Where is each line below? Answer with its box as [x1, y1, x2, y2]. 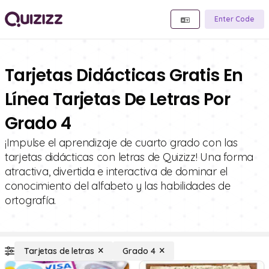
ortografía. [5, 193, 56, 207]
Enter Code [214, 14, 255, 23]
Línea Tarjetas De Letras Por [5, 88, 231, 111]
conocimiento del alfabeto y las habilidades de [5, 179, 231, 193]
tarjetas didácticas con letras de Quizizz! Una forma [5, 150, 253, 164]
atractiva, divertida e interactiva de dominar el [5, 165, 228, 178]
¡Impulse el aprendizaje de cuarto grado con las [5, 136, 238, 150]
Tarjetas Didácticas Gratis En [5, 64, 243, 87]
